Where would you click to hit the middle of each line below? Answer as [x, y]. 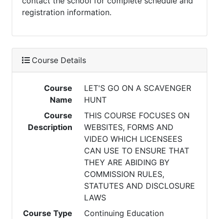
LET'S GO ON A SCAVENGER [138, 88]
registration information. [67, 12]
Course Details [59, 60]
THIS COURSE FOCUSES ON [137, 115]
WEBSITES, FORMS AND [129, 127]
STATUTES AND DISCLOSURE [140, 186]
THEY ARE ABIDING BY [127, 162]
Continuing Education [124, 213]
